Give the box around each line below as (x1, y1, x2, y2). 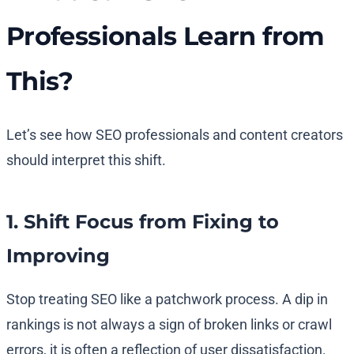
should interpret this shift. (6, 152, 166, 169)
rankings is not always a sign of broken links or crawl (6, 316, 332, 333)
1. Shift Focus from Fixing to (6, 210, 279, 234)
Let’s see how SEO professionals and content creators (6, 126, 343, 144)
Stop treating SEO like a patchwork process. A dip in (6, 291, 328, 308)
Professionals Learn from (6, 21, 325, 52)
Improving (6, 244, 110, 268)
